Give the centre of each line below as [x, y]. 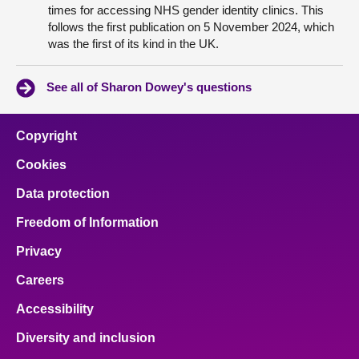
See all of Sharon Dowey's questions [149, 87]
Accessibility [55, 309]
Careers [40, 280]
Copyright [46, 136]
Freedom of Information [87, 222]
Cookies [41, 165]
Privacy [39, 251]
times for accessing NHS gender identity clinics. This [186, 10]
